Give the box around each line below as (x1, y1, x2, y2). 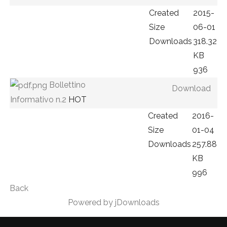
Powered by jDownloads (67, 198, 160, 208)
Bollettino (49, 80, 86, 90)
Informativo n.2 (10, 95, 66, 105)
